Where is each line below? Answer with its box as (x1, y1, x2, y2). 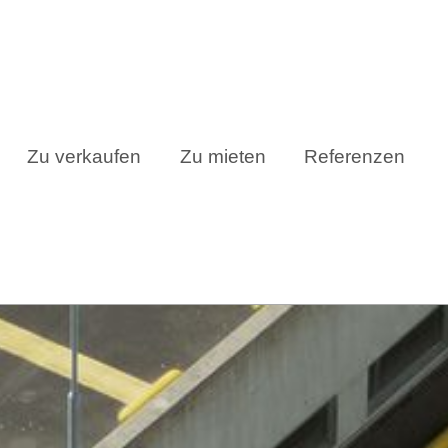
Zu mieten (179, 145, 266, 167)
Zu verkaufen (27, 145, 142, 167)
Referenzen (304, 145, 406, 167)
